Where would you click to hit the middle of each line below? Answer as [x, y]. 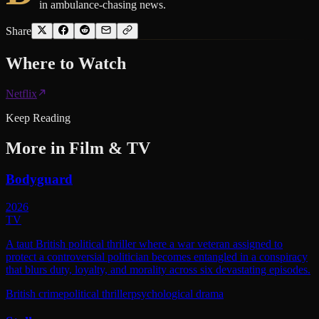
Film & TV [110, 148]
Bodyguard [39, 179]
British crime [35, 294]
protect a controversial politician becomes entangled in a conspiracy [157, 257]
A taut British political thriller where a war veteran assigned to [144, 244]
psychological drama [177, 294]
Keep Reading [38, 117]
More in [37, 148]
